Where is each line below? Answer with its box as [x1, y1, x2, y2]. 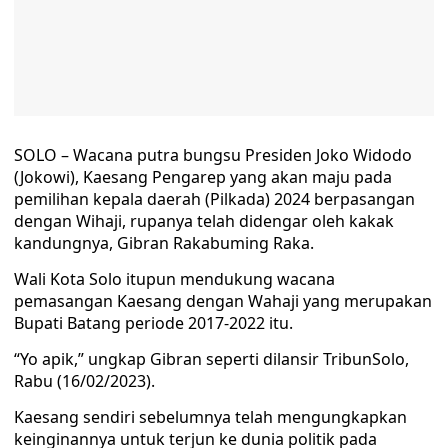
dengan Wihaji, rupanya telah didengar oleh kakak [14, 210, 394, 232]
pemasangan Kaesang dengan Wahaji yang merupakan [14, 290, 432, 312]
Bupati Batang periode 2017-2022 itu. [14, 312, 293, 334]
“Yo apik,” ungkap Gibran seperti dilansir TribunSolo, [14, 348, 409, 370]
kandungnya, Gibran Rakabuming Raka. [14, 232, 314, 254]
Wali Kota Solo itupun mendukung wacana [14, 268, 335, 290]
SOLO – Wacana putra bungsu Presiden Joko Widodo [14, 144, 412, 166]
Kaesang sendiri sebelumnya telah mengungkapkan [14, 406, 407, 428]
